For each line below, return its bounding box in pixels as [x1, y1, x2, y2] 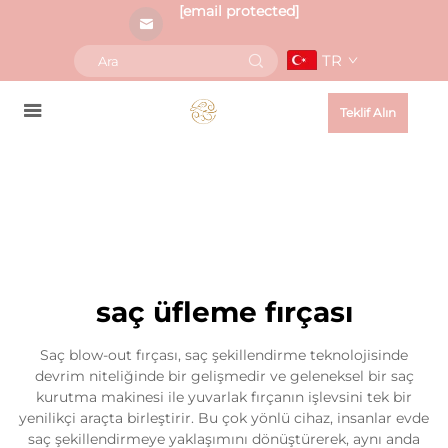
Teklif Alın [340, 105, 396, 120]
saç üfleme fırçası [95, 295, 353, 329]
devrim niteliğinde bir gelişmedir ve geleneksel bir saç [34, 367, 414, 385]
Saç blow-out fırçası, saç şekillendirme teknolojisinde [40, 346, 408, 364]
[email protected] [179, 2, 299, 20]
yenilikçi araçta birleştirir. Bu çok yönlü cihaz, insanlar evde [19, 409, 429, 427]
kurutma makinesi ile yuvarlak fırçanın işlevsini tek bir [36, 388, 412, 406]
